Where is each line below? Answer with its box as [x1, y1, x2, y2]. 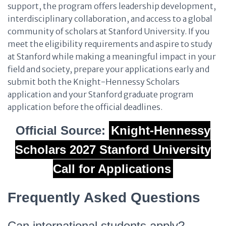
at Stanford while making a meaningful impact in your [8, 51, 216, 62]
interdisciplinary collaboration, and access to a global [8, 14, 212, 24]
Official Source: [15, 124, 109, 137]
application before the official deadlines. [8, 102, 162, 112]
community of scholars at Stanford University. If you [8, 26, 210, 36]
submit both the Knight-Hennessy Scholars [8, 77, 180, 87]
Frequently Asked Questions [8, 190, 200, 205]
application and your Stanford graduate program [8, 89, 194, 99]
